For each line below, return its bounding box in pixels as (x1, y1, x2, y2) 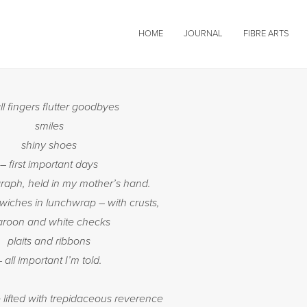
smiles (34, 119, 64, 133)
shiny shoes (21, 138, 77, 152)
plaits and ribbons (8, 234, 90, 248)
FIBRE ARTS (243, 28, 289, 39)
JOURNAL (184, 28, 223, 39)
